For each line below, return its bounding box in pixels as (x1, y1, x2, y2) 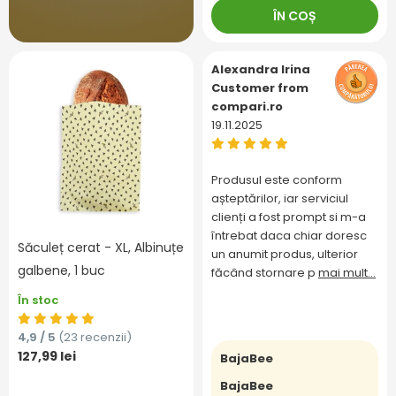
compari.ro (211, 98, 283, 116)
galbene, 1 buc (18, 262, 105, 280)
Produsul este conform (211, 171, 342, 189)
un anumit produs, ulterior (211, 246, 358, 263)
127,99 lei (18, 347, 76, 366)
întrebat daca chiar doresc (211, 227, 367, 245)
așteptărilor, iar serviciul (211, 190, 348, 208)
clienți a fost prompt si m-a (211, 209, 366, 226)
